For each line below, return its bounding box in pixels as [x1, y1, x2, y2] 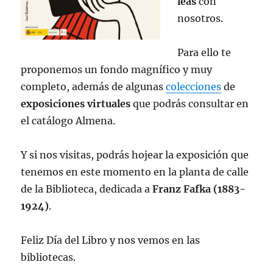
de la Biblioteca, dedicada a [21, 182, 153, 195]
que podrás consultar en [130, 97, 249, 110]
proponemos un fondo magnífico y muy [21, 63, 213, 76]
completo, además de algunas [21, 80, 166, 93]
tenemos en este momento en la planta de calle [21, 165, 249, 178]
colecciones [166, 80, 222, 93]
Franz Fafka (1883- [152, 182, 246, 195]
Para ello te [177, 46, 232, 58]
